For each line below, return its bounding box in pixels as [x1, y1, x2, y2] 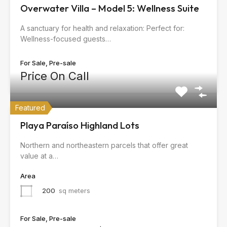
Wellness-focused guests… [20, 34, 111, 43]
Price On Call [20, 69, 89, 83]
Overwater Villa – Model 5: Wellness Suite [20, 2, 199, 14]
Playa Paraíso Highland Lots [20, 119, 139, 131]
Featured [15, 103, 45, 112]
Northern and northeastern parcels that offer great [20, 141, 188, 149]
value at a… [20, 152, 58, 160]
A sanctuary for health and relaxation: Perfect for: [20, 24, 184, 32]
